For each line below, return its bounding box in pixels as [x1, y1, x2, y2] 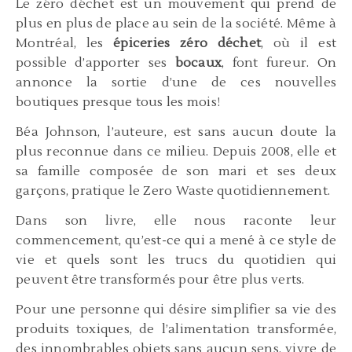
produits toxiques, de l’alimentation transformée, [16, 321, 336, 338]
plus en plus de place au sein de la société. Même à [16, 16, 336, 32]
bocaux [174, 55, 222, 71]
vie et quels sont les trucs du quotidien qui [16, 252, 336, 269]
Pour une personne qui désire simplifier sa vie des [16, 302, 336, 318]
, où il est [261, 35, 337, 52]
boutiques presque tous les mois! [16, 94, 220, 111]
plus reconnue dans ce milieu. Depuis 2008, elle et [16, 144, 336, 160]
